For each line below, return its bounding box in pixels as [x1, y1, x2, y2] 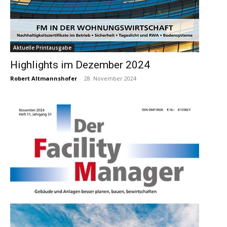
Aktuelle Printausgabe [13, 44, 71, 52]
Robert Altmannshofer [10, 74, 77, 83]
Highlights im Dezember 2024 [10, 59, 150, 71]
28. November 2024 [84, 74, 136, 83]
